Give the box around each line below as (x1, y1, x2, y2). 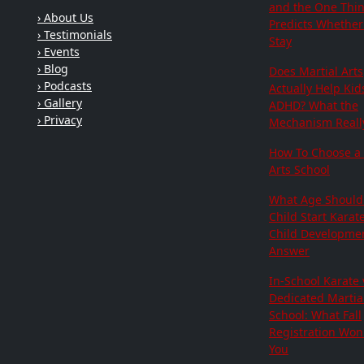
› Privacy (37, 112, 82, 128)
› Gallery (37, 95, 82, 111)
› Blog (37, 61, 68, 77)
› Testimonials (37, 27, 112, 43)
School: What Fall (269, 307, 362, 323)
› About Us (37, 10, 93, 26)
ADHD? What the (269, 97, 358, 114)
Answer (269, 243, 310, 259)
